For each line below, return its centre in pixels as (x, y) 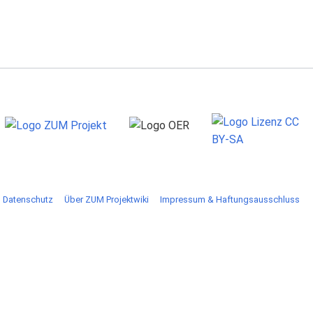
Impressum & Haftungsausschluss (230, 199)
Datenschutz (28, 199)
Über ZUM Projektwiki (106, 199)
